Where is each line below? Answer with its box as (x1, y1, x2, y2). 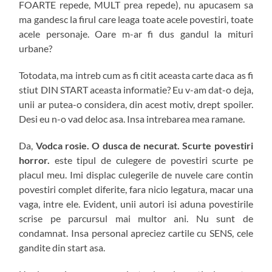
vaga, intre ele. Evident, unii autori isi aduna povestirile (19, 198, 253, 210)
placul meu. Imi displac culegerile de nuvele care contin (19, 169, 253, 181)
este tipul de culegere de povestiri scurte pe (54, 154, 253, 166)
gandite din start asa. (19, 242, 106, 254)
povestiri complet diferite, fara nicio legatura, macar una (19, 183, 253, 195)
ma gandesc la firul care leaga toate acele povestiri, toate (19, 13, 253, 25)
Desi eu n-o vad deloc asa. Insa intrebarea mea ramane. (19, 113, 245, 125)
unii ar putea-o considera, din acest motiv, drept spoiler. (19, 98, 253, 110)
